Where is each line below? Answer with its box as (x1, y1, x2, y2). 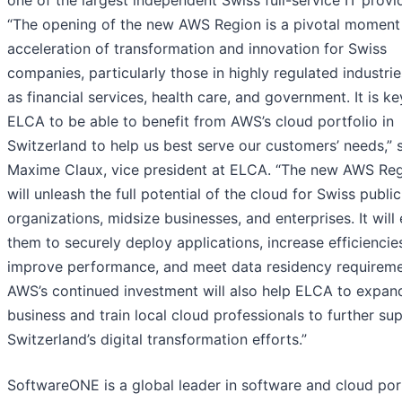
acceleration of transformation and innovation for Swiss (7, 39, 387, 58)
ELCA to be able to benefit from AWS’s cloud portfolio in (7, 112, 394, 131)
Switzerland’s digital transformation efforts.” (7, 330, 307, 349)
